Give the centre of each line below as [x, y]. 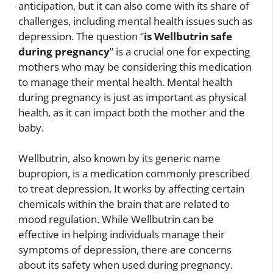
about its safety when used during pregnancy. [126, 265]
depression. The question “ [81, 36]
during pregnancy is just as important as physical [132, 97]
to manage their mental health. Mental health [125, 82]
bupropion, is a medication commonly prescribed [134, 173]
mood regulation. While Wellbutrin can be [116, 219]
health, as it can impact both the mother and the [132, 112]
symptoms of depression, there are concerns [125, 250]
